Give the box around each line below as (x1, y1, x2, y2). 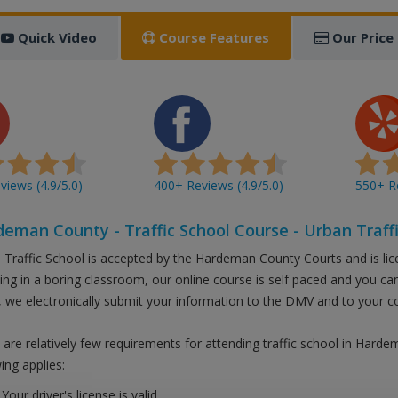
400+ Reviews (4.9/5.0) (154, 177, 284, 195)
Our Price (328, 28, 394, 46)
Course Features (155, 28, 269, 46)
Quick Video (13, 28, 97, 46)
